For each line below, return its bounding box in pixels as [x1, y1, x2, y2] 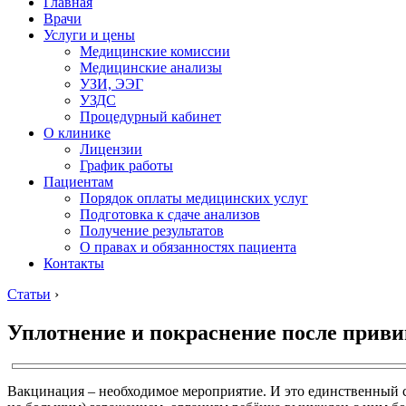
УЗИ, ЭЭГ [80, 76, 143, 92]
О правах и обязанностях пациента [80, 239, 296, 255]
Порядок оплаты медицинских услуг [80, 190, 308, 206]
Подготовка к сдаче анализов [80, 207, 260, 222]
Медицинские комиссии [80, 43, 230, 59]
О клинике [43, 125, 111, 140]
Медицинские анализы [80, 60, 222, 75]
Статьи [7, 286, 51, 302]
